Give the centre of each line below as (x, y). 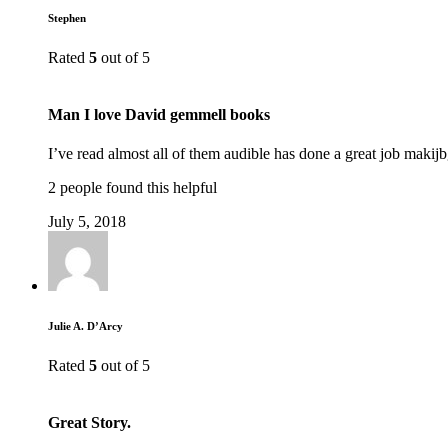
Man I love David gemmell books (159, 115)
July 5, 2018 (87, 222)
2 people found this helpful (132, 188)
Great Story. (89, 423)
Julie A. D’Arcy (85, 326)
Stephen (67, 17)
